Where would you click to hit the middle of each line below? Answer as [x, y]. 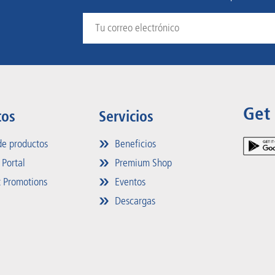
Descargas [134, 200]
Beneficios [134, 143]
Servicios [126, 116]
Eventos [129, 181]
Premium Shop [142, 162]
